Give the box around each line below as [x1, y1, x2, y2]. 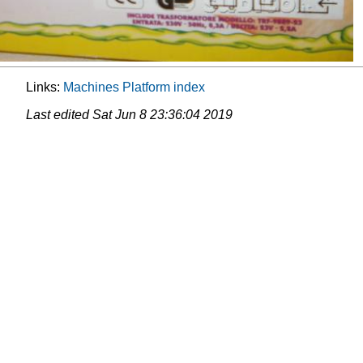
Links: [26, 80, 63, 95]
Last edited [26, 108, 92, 122]
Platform [122, 80, 170, 95]
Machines [63, 80, 119, 95]
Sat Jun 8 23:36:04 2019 [92, 108, 233, 122]
